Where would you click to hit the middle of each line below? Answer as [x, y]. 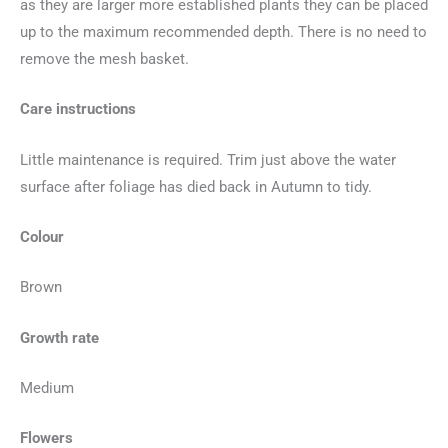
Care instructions [78, 109]
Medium [47, 387]
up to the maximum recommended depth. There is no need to [223, 31]
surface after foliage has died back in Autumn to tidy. [196, 186]
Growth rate [59, 337]
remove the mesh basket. [104, 58]
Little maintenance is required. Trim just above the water [208, 159]
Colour [42, 236]
